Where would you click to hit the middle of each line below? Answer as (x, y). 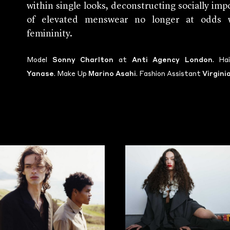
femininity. (50, 34)
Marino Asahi (112, 74)
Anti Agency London (172, 60)
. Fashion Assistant (169, 74)
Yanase (41, 74)
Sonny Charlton (83, 60)
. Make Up (71, 74)
